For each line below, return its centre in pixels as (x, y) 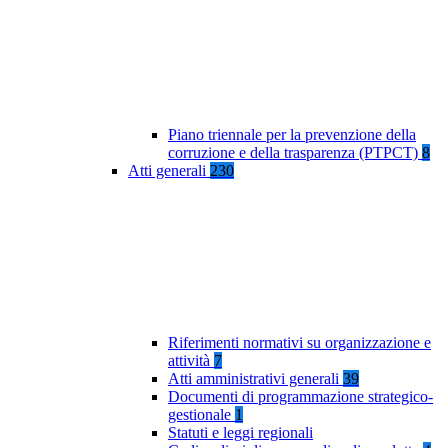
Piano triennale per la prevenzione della (292, 135)
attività (191, 361)
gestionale (201, 415)
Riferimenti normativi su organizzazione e (299, 343)
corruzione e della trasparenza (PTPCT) (295, 153)
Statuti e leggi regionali (240, 433)
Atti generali (169, 171)
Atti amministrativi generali (255, 379)
